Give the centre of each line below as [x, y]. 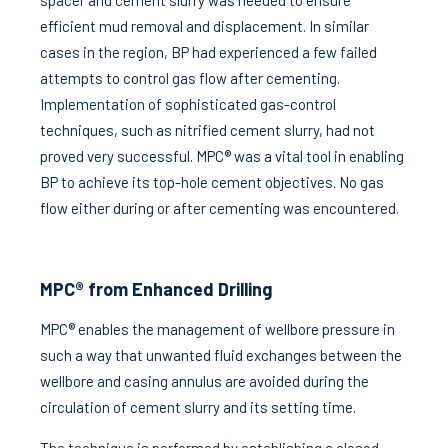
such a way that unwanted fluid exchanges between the [221, 355]
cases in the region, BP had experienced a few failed [208, 52]
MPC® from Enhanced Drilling [156, 289]
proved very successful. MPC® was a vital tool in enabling [222, 156]
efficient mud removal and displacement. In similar [204, 26]
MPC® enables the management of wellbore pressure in [217, 329]
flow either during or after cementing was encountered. [219, 208]
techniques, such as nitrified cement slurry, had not [207, 130]
